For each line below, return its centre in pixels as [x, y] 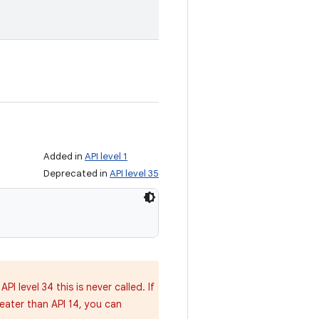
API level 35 [134, 173]
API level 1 [106, 156]
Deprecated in [77, 173]
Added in [64, 156]
